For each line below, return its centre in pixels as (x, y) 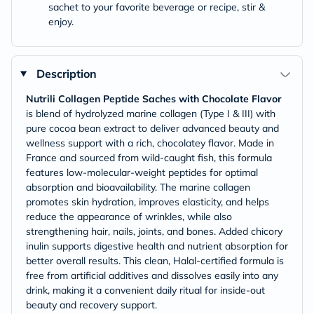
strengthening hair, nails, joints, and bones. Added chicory (154, 231)
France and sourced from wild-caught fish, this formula (149, 158)
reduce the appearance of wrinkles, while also (129, 217)
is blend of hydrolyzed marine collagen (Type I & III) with (151, 114)
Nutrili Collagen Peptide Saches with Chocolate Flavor (154, 99)
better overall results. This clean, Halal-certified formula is (155, 261)
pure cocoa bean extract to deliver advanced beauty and (152, 128)
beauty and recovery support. (91, 305)
